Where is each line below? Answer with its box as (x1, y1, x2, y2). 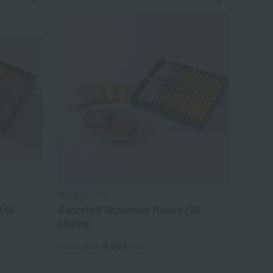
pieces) (57, 216, 93, 231)
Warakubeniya (57, 188, 107, 200)
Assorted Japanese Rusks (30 (57, 202, 200, 218)
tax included (57, 241, 98, 252)
